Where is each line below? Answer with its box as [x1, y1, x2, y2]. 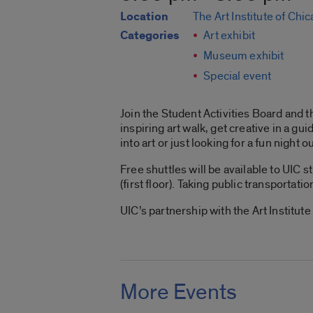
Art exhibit [203, 28, 256, 43]
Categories [120, 28, 179, 44]
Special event [203, 68, 272, 84]
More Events [120, 277, 237, 306]
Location [120, 9, 168, 25]
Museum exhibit [203, 48, 284, 64]
